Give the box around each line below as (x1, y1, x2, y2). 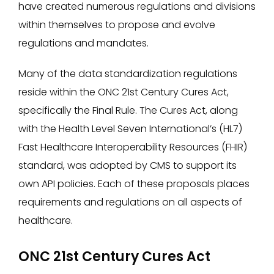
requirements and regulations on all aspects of (18, 195, 242, 209)
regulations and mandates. (18, 36, 149, 50)
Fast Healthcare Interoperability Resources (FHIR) (18, 140, 247, 154)
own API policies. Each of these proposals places (18, 177, 250, 191)
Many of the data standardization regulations (18, 67, 237, 81)
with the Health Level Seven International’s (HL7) (18, 122, 242, 136)
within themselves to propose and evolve (18, 18, 215, 32)
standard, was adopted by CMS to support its (18, 158, 237, 172)
